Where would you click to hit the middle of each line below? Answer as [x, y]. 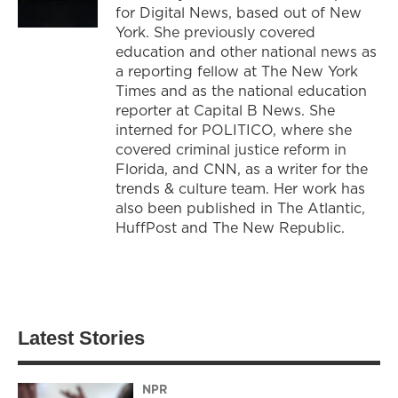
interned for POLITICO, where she [234, 129]
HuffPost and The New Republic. [230, 227]
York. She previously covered [215, 32]
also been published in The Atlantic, [240, 207]
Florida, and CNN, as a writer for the [242, 168]
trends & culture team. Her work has [240, 188]
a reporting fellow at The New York [237, 71]
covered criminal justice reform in [231, 149]
